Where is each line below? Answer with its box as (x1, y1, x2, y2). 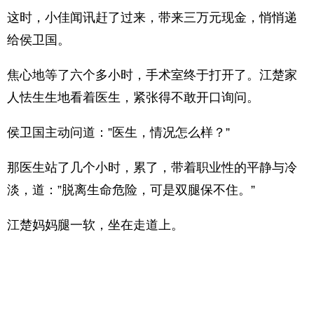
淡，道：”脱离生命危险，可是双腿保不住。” (7, 183, 255, 197)
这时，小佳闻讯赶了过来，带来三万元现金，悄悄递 (7, 11, 297, 25)
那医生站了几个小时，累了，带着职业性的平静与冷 (7, 161, 297, 175)
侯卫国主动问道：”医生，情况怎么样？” (7, 125, 230, 139)
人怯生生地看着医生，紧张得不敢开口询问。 (7, 90, 259, 104)
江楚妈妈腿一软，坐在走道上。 (7, 218, 184, 232)
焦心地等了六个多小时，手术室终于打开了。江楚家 (7, 68, 297, 82)
